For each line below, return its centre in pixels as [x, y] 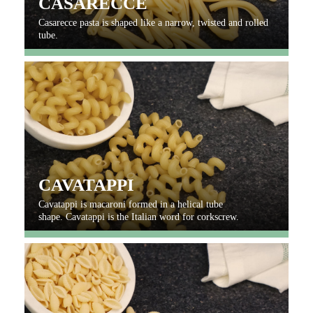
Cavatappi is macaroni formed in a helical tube [131, 204]
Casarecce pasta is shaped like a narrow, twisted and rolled [153, 22]
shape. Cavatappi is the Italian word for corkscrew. [139, 217]
